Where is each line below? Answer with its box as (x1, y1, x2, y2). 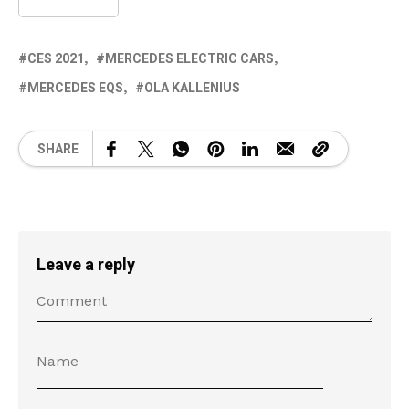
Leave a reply (37, 253, 135, 278)
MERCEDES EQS (27, 79, 123, 99)
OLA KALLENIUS (144, 79, 240, 99)
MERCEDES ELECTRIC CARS (105, 49, 274, 69)
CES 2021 (27, 49, 84, 69)
